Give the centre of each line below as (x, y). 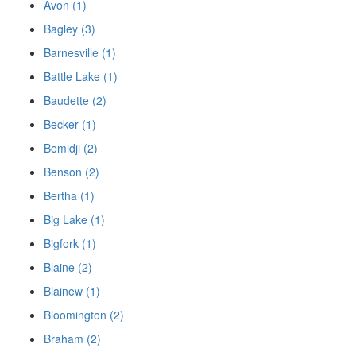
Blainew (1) (72, 290)
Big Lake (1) (74, 219)
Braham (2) (72, 338)
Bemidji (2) (71, 147)
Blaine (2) (68, 267)
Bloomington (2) (84, 314)
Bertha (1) (69, 195)
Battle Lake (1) (81, 76)
